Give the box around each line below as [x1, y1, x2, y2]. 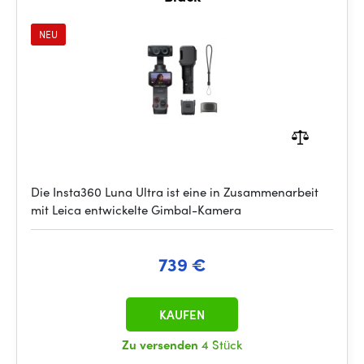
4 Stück [201, 336, 242, 353]
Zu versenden [122, 336, 201, 353]
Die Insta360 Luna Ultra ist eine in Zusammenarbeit [31, 183, 318, 201]
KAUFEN [159, 305, 205, 323]
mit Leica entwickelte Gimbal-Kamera [31, 201, 241, 219]
